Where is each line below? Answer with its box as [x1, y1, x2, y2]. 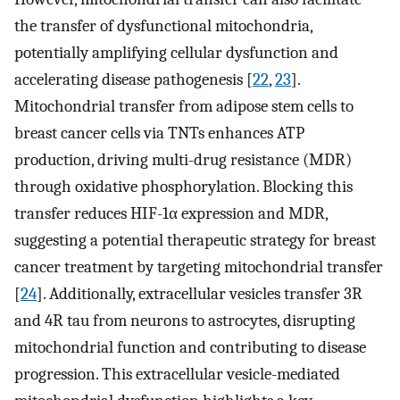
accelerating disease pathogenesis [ [14, 70, 253, 90]
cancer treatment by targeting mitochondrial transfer [14, 257, 383, 278]
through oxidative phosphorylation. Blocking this [14, 177, 353, 197]
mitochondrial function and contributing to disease [14, 337, 366, 358]
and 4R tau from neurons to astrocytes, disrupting [14, 311, 355, 331]
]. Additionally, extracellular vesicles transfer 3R [37, 284, 362, 304]
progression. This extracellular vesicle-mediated [14, 364, 340, 385]
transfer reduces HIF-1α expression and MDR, [14, 204, 328, 224]
